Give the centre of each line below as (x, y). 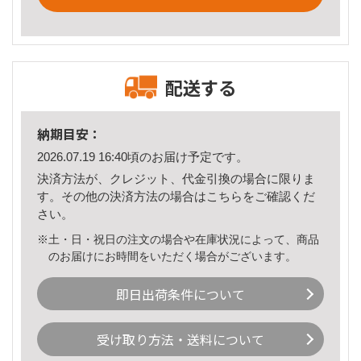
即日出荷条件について (180, 294)
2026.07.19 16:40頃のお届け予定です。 (143, 157)
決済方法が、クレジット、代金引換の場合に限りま (176, 178)
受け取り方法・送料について (180, 340)
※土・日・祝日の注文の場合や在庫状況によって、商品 (178, 239)
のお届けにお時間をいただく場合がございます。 (173, 256)
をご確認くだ (279, 196)
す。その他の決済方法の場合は (122, 196)
